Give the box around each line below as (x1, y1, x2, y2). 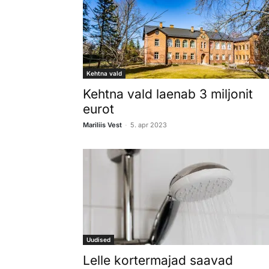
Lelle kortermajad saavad (83, 252, 233, 268)
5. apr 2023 (130, 120, 167, 129)
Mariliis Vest (83, 120, 122, 129)
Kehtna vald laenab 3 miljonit (83, 86, 253, 101)
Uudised (86, 235, 110, 243)
